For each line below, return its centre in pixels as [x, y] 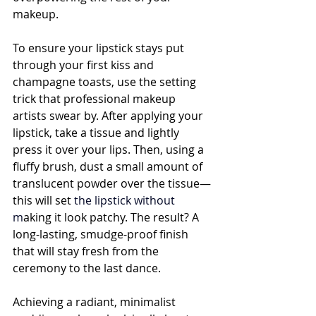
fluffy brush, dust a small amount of [109, 166]
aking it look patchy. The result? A [113, 217]
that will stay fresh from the [87, 251]
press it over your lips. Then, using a [110, 150]
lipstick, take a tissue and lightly [97, 133]
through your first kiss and [85, 65]
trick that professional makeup [96, 99]
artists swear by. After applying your [109, 116]
